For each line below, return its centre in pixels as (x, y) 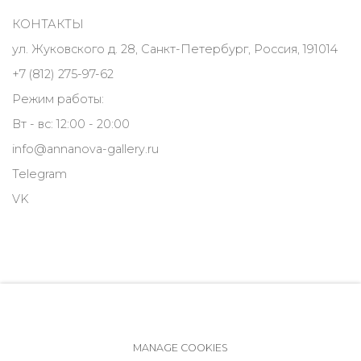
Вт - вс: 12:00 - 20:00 (71, 124)
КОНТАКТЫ (48, 24)
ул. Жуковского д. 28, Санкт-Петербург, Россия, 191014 (175, 49)
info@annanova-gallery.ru (85, 149)
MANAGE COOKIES (180, 347)
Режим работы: (60, 99)
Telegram (39, 174)
